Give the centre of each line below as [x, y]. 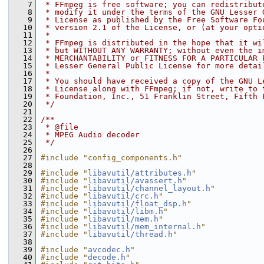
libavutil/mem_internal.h [144, 227]
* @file [60, 127]
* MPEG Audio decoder [90, 135]
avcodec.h [109, 250]
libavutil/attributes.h [140, 173]
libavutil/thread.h [130, 234]
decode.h [107, 257]
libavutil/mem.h [123, 219]
